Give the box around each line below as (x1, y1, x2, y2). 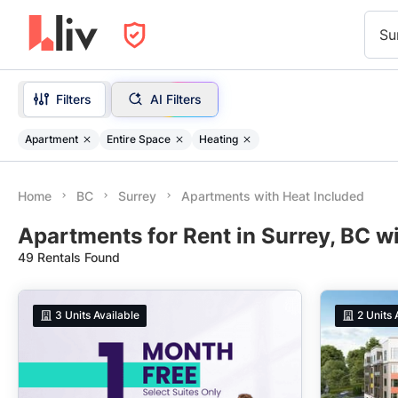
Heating (199, 131, 238, 146)
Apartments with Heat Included (181, 188, 364, 203)
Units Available (65, 308, 140, 322)
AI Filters (149, 91, 202, 107)
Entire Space (107, 131, 171, 146)
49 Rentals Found (18, 250, 120, 265)
